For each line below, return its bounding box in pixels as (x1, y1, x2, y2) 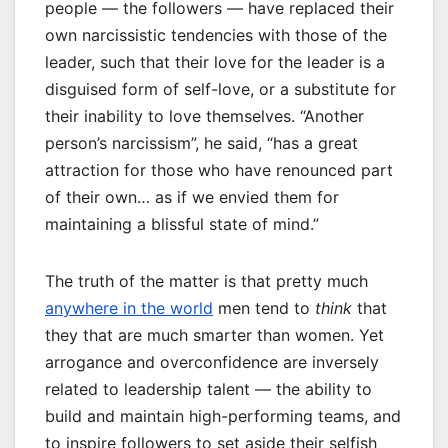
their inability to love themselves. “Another (45, 106, 364, 127)
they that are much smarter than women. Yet (45, 325, 384, 346)
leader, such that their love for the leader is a (45, 52, 385, 73)
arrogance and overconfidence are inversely (45, 352, 379, 373)
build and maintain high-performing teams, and (45, 406, 401, 427)
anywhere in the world (45, 298, 213, 319)
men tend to (213, 298, 315, 319)
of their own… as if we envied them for (45, 187, 339, 208)
